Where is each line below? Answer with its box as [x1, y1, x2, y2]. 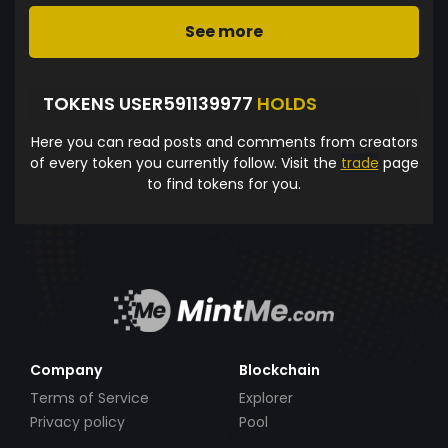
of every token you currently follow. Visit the [29, 152, 341, 173]
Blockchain [239, 359, 320, 380]
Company [30, 359, 102, 380]
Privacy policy [30, 412, 125, 432]
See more [185, 19, 263, 43]
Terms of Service [30, 387, 149, 408]
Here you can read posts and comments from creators [30, 131, 418, 152]
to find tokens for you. [147, 173, 301, 194]
